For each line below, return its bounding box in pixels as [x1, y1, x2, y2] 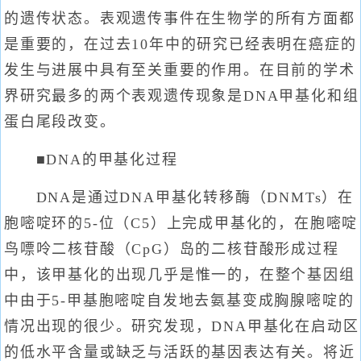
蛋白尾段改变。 [4, 114, 116, 130]
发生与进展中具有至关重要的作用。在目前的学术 [4, 62, 355, 78]
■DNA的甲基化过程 [4, 151, 178, 168]
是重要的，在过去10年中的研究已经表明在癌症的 [4, 36, 357, 52]
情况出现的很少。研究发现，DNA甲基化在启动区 [4, 318, 359, 334]
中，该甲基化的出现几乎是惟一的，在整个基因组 [4, 267, 355, 283]
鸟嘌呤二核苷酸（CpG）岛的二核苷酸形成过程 [4, 241, 339, 257]
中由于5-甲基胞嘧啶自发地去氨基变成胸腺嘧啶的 [4, 293, 355, 309]
